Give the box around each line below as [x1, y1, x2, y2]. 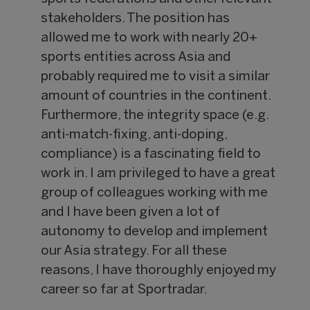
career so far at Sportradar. [41, 284, 208, 297]
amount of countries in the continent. [41, 90, 273, 103]
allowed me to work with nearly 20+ [41, 32, 258, 45]
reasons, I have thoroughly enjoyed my [41, 264, 277, 277]
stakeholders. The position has [41, 12, 230, 26]
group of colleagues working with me [41, 187, 268, 200]
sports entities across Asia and [41, 51, 231, 64]
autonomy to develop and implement [41, 226, 268, 239]
